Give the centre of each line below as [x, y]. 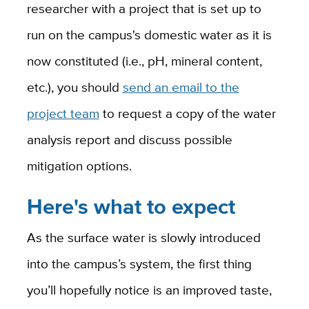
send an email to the [181, 87]
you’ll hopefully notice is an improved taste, [149, 290]
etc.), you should [74, 87]
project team [63, 113]
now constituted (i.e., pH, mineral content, [144, 60]
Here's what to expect [131, 206]
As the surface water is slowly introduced [143, 238]
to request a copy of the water [187, 113]
